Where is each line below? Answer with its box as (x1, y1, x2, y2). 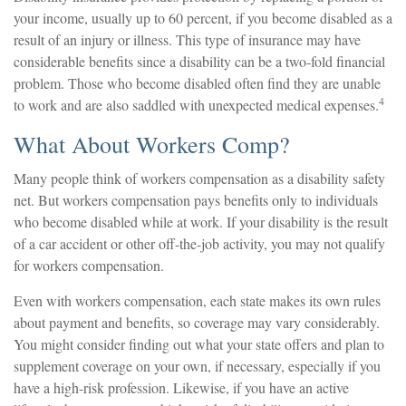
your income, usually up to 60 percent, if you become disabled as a (14, 7, 392, 27)
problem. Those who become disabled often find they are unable (14, 72, 381, 92)
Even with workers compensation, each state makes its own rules (14, 290, 381, 310)
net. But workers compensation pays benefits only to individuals (14, 189, 378, 209)
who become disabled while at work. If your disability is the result (14, 211, 388, 231)
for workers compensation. (14, 255, 164, 275)
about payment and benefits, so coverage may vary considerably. (14, 312, 380, 332)
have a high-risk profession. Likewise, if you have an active (14, 377, 349, 397)
